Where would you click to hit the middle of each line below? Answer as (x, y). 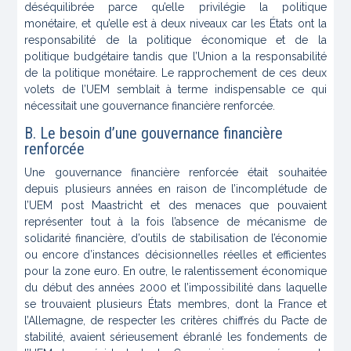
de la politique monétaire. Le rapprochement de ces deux (175, 73)
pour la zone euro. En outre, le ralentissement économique (175, 271)
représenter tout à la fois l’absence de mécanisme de (175, 222)
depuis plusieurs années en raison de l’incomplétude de (175, 189)
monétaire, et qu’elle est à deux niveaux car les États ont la (175, 24)
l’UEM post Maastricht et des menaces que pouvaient (175, 206)
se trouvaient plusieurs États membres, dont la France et (175, 304)
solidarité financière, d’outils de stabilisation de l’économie (175, 239)
